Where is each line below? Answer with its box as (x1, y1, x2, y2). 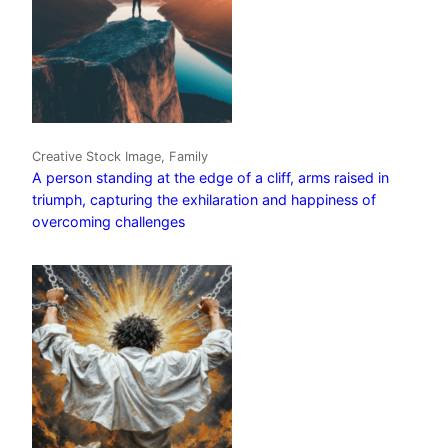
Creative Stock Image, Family (32, 148, 208, 164)
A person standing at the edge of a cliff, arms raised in (32, 168, 389, 186)
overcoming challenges (32, 212, 185, 230)
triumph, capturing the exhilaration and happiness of (32, 190, 376, 208)
